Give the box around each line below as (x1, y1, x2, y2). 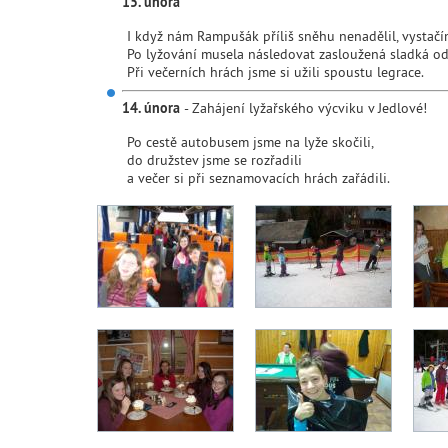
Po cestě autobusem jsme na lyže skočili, (127, 133, 374, 151)
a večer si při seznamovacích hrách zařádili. (127, 169, 390, 187)
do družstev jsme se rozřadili (127, 151, 302, 169)
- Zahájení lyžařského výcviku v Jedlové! (180, 99, 427, 117)
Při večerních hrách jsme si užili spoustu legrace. (127, 63, 424, 81)
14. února (122, 99, 180, 117)
